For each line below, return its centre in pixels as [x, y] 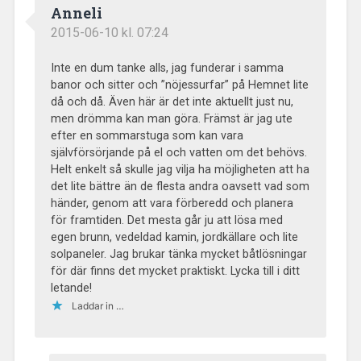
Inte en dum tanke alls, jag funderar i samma [167, 68]
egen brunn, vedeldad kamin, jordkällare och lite [174, 237]
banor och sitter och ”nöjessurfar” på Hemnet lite [179, 85]
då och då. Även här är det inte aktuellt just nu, [172, 102]
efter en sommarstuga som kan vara [147, 135]
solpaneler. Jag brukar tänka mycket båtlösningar [178, 254]
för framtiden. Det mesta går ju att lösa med [166, 220]
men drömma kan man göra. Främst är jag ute [171, 118]
